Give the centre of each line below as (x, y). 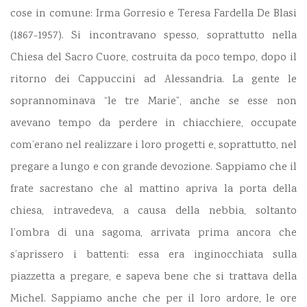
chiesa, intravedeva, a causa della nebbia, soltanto (153, 212)
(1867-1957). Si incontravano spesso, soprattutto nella (153, 36)
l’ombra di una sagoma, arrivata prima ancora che (153, 234)
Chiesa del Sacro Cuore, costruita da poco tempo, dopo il (153, 58)
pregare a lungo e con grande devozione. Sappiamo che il (153, 168)
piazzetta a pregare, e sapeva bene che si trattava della (153, 278)
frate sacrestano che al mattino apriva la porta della (153, 190)
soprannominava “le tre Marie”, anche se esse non (153, 102)
